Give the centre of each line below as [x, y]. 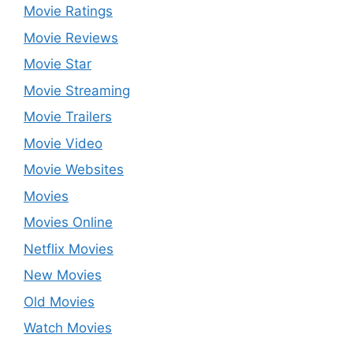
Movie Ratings [68, 11]
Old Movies [59, 301]
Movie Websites [74, 169]
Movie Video [63, 143]
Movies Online [68, 222]
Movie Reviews [71, 37]
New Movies [63, 275]
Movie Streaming [77, 90]
